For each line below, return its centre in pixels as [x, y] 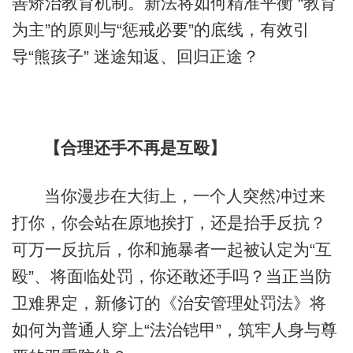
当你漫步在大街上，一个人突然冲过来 [184, 196]
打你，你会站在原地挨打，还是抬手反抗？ [169, 223]
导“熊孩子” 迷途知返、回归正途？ [135, 56]
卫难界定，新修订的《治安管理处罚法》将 [169, 303]
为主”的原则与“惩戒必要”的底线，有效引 [160, 29]
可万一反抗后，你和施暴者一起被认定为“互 [171, 250]
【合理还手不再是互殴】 [135, 147]
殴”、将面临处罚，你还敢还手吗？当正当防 [171, 277]
